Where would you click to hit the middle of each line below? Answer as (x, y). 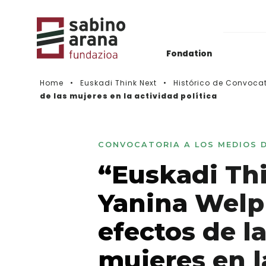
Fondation (189, 53)
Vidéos (71, 158)
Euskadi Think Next (119, 83)
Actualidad (81, 100)
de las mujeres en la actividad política (129, 96)
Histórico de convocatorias (117, 129)
